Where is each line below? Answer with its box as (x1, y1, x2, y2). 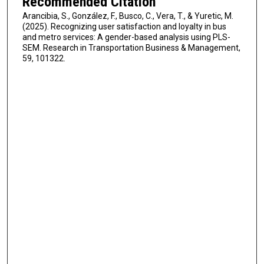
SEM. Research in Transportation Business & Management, (22, 42, 240, 52)
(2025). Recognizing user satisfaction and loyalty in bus (22, 21, 226, 31)
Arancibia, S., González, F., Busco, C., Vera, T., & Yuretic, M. (22, 11, 233, 21)
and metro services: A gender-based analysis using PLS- (22, 32, 230, 42)
